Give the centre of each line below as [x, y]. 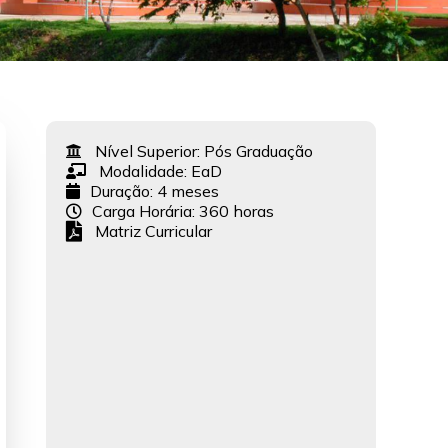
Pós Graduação [258, 150]
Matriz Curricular [153, 231]
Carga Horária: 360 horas [183, 210]
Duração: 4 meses [154, 190]
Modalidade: [145, 170]
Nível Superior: [149, 150]
